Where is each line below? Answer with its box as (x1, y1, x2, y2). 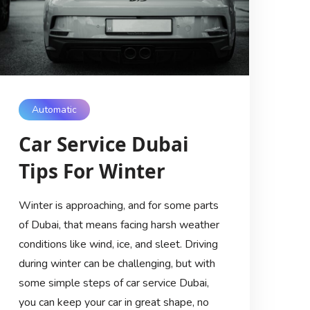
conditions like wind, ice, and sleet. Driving (18, 237, 218, 253)
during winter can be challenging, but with (18, 256, 215, 272)
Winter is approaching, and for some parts (18, 198, 219, 214)
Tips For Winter (18, 158, 165, 185)
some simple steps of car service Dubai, (18, 275, 209, 291)
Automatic (31, 103, 77, 117)
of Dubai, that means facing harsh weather (18, 217, 219, 233)
